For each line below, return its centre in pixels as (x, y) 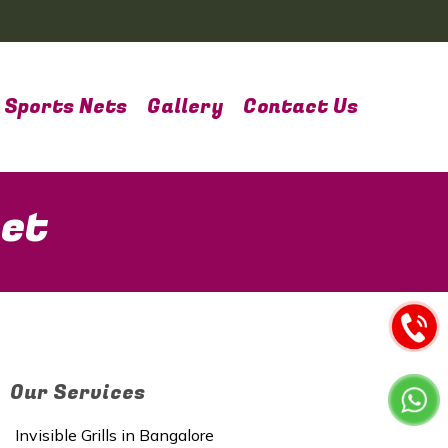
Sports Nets (65, 106)
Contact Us (300, 106)
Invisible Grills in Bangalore (114, 435)
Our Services (77, 392)
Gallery (185, 106)
